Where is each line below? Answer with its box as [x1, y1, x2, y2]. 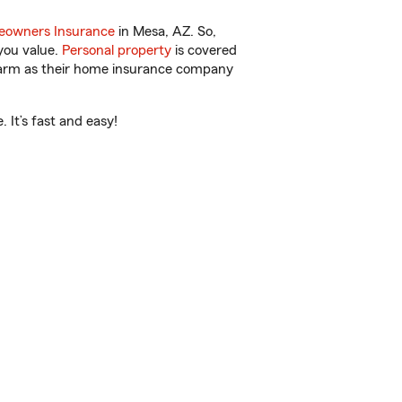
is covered [171, 43, 237, 57]
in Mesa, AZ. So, [115, 24, 216, 39]
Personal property [62, 43, 171, 57]
